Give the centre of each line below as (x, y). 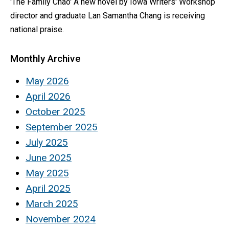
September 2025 (62, 127)
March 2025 (52, 203)
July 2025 (47, 142)
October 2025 (55, 111)
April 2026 (48, 96)
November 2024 (61, 219)
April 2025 (48, 188)
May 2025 (47, 173)
